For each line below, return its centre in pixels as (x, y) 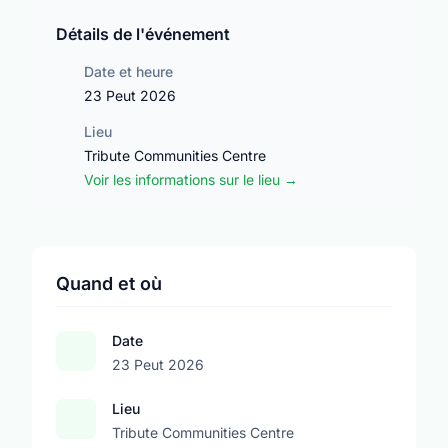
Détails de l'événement (143, 34)
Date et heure (128, 71)
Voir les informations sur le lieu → (191, 179)
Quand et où (109, 283)
